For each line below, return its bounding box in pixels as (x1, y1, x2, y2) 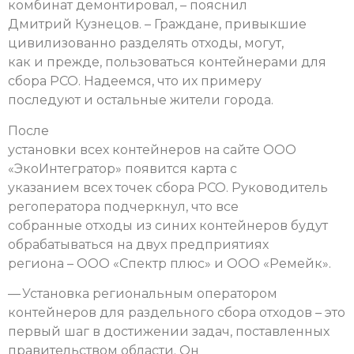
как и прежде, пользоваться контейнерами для (8, 55, 326, 70)
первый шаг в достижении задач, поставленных (8, 323, 330, 339)
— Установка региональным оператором (8, 285, 277, 301)
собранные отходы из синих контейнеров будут (8, 217, 328, 233)
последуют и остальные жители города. (8, 92, 273, 108)
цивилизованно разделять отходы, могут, (8, 36, 284, 51)
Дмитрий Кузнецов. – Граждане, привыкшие (8, 17, 307, 32)
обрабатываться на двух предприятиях (8, 236, 269, 252)
